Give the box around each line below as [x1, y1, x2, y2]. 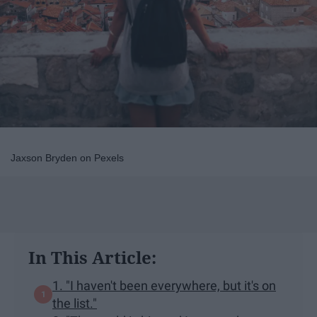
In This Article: [28, 245, 156, 269]
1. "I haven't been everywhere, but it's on [52, 277, 276, 293]
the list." [52, 295, 97, 311]
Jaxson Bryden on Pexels [11, 151, 124, 163]
